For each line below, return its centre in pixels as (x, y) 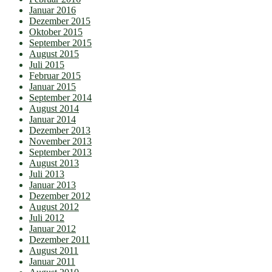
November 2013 (60, 141)
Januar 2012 (53, 229)
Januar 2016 (53, 10)
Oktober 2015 (56, 32)
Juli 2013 (47, 174)
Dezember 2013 (60, 131)
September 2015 (60, 43)
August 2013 (54, 163)
